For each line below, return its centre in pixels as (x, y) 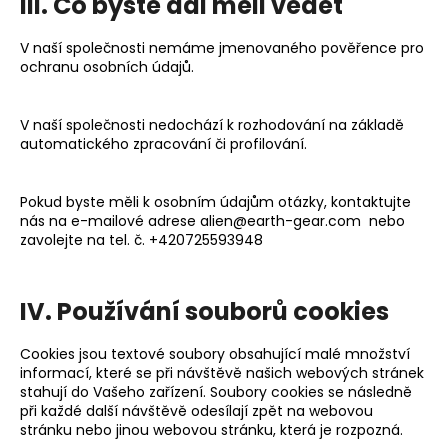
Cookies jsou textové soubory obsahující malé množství (215, 353)
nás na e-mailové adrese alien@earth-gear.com (190, 220)
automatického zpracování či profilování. (163, 143)
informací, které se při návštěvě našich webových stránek (222, 372)
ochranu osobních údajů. (107, 66)
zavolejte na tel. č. (84, 239)
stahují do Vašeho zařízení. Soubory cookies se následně (216, 391)
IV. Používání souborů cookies (204, 311)
